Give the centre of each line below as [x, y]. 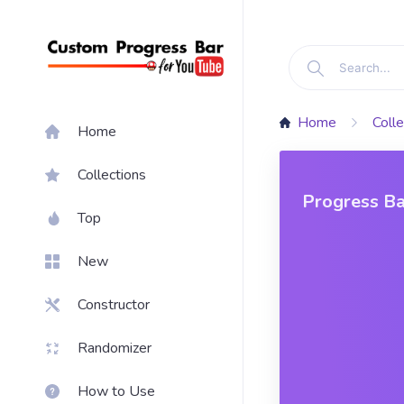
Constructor [114, 304]
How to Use [116, 391]
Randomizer [115, 348]
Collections [112, 174]
